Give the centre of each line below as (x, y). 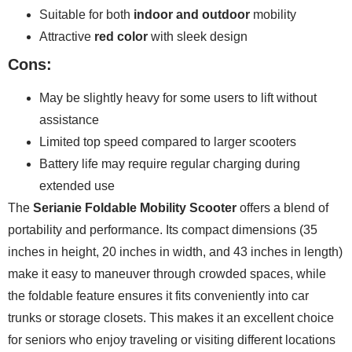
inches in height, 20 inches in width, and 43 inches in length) (175, 251)
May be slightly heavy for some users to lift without (178, 97)
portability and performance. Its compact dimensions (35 (163, 229)
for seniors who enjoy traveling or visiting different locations (172, 339)
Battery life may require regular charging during (170, 163)
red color (121, 36)
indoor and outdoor (192, 14)
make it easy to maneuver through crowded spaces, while (167, 273)
